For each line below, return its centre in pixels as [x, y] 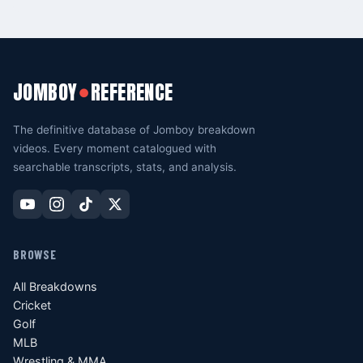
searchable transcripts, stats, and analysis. [125, 167]
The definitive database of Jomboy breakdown [134, 130]
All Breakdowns [55, 287]
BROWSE [35, 255]
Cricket [32, 305]
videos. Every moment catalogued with [115, 149]
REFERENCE [132, 93]
